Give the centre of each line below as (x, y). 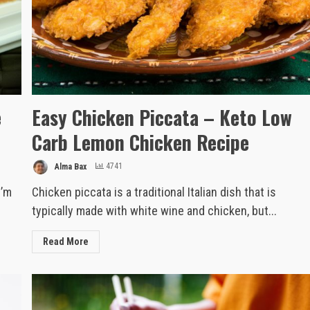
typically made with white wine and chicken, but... (155, 210)
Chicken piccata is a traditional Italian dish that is (154, 192)
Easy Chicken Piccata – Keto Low (162, 117)
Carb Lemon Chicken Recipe (141, 142)
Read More (66, 241)
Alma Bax (70, 166)
